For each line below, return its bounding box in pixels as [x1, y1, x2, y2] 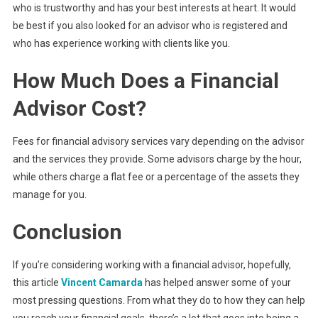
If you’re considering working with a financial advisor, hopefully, [12, 258, 291, 270]
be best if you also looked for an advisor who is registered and [12, 19, 287, 31]
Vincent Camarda [60, 276, 143, 288]
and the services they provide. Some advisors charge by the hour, [12, 153, 302, 165]
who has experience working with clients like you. [12, 37, 230, 49]
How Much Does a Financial [12, 67, 279, 93]
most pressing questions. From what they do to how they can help [12, 294, 305, 306]
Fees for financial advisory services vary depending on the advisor [12, 135, 305, 147]
